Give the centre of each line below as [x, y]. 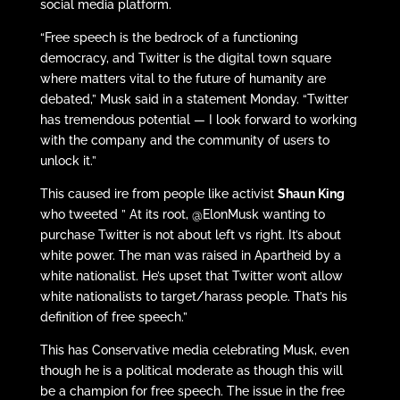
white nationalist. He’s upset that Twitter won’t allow [191, 276]
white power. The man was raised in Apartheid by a [190, 256]
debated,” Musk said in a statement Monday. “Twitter [194, 100]
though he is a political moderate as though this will [191, 371]
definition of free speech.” [113, 317]
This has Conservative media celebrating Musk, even [194, 350]
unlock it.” [68, 161]
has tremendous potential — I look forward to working [198, 120]
